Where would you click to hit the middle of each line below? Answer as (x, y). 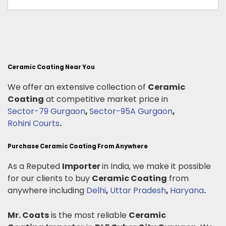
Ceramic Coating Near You (51, 67)
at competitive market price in (107, 99)
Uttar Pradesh (138, 190)
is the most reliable (89, 215)
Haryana (187, 190)
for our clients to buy (50, 178)
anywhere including (47, 190)
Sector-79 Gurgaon (46, 111)
